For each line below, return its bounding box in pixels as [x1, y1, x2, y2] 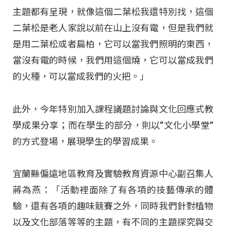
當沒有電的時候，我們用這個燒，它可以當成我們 [13, 55, 213, 66]
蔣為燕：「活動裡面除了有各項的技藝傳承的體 [13, 184, 213, 195]
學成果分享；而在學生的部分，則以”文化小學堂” [13, 120, 213, 131]
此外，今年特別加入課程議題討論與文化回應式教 [13, 103, 213, 115]
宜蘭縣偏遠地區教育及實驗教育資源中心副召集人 [13, 168, 213, 179]
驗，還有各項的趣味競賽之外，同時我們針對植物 [13, 200, 213, 211]
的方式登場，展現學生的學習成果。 [13, 136, 158, 147]
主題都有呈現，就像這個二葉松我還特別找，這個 [13, 7, 213, 18]
